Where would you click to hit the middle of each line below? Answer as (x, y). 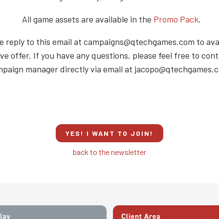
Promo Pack (176, 19)
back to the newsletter (109, 152)
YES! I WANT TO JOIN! (109, 133)
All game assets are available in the (86, 19)
